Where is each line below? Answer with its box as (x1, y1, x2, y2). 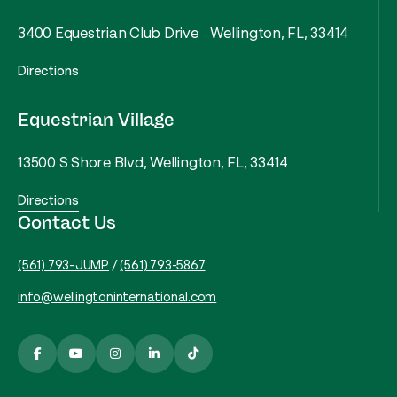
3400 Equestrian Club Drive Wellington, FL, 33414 (18, 24, 349, 43)
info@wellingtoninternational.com (18, 289, 217, 305)
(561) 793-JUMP (18, 257, 110, 273)
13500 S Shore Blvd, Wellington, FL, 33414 (18, 153, 289, 172)
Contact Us (18, 214, 116, 233)
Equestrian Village (18, 112, 175, 130)
